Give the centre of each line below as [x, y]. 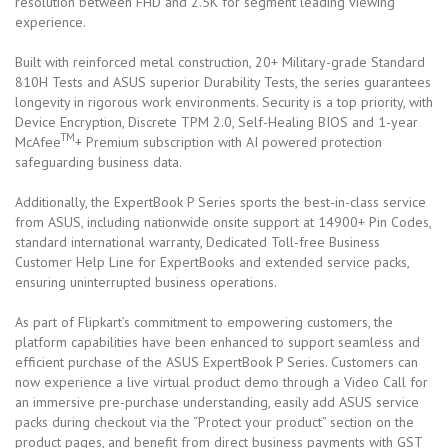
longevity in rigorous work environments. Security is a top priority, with [224, 101]
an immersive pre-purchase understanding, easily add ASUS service [217, 401]
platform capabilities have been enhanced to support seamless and [217, 341]
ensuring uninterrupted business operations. [146, 281]
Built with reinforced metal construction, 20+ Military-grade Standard [220, 61]
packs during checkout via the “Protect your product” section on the [214, 421]
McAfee [38, 141]
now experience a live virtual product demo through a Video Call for [221, 381]
